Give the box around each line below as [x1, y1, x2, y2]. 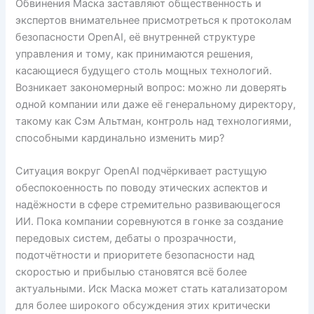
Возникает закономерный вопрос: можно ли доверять [15, 81, 287, 94]
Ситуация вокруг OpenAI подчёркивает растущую [15, 165, 268, 177]
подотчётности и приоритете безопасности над [15, 249, 255, 261]
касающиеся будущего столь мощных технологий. [15, 64, 273, 77]
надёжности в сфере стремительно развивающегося [15, 198, 281, 211]
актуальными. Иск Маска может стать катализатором [15, 282, 288, 295]
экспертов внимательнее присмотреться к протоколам [15, 13, 292, 27]
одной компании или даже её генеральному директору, [15, 97, 296, 111]
